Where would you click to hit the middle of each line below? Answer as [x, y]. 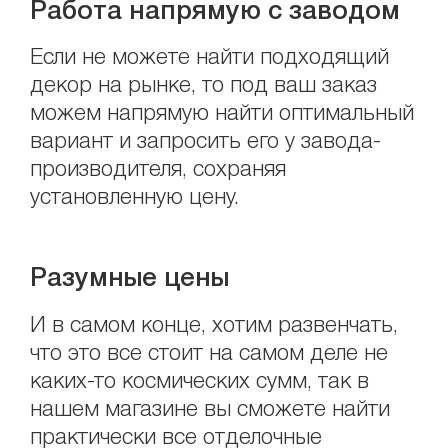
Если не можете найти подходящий [210, 58]
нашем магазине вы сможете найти [210, 409]
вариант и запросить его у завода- [206, 142]
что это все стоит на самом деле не [209, 353]
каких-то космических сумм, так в [200, 381]
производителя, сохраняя [158, 170]
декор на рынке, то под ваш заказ [204, 86]
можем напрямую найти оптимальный [222, 114]
